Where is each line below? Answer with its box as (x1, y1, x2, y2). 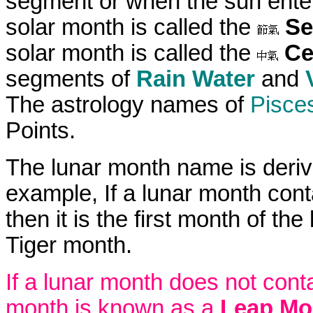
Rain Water (136, 66, 255, 92)
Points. (6, 118, 75, 143)
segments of (6, 66, 136, 92)
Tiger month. (6, 233, 132, 258)
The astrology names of (6, 92, 250, 117)
